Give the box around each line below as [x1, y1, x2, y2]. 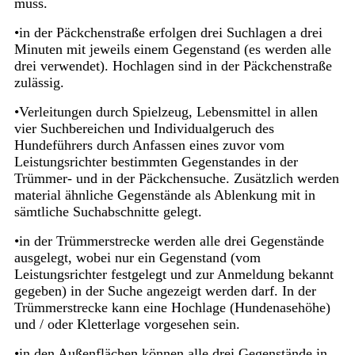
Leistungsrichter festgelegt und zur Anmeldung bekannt [13, 266, 334, 283]
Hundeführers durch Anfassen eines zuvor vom [13, 137, 284, 154]
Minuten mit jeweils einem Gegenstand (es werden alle [13, 41, 331, 58]
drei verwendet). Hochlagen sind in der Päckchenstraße [13, 58, 332, 74]
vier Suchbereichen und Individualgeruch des [13, 120, 274, 137]
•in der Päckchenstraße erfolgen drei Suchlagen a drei [13, 25, 323, 41]
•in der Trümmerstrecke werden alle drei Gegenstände [13, 233, 324, 250]
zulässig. [13, 74, 64, 91]
